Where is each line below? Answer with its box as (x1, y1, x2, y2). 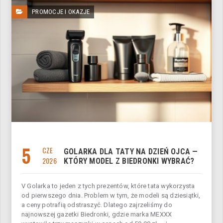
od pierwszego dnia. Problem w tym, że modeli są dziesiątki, (21, 192, 201, 200)
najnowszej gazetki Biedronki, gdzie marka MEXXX (21, 211, 172, 219)
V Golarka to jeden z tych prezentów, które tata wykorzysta (21, 182, 195, 190)
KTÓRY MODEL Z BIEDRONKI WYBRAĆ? (64, 156, 195, 166)
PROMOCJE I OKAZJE (32, 8, 90, 16)
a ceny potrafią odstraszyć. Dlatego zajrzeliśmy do (21, 201, 172, 209)
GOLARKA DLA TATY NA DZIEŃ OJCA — (64, 147, 198, 157)
